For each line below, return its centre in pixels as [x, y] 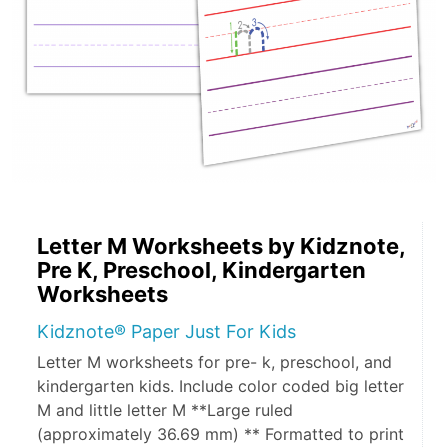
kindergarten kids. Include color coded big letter [220, 386]
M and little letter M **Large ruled [165, 410]
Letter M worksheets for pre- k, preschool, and [214, 362]
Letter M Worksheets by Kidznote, [221, 246]
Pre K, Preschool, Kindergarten [201, 270]
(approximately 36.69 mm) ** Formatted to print [220, 434]
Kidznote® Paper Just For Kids [166, 332]
